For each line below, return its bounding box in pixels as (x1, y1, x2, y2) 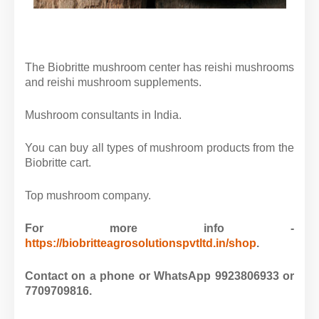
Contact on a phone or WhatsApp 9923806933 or (25, 270, 294, 282)
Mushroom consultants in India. (25, 109, 182, 121)
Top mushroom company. (25, 189, 151, 202)
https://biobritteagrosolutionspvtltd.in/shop (25, 237, 256, 249)
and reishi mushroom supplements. (25, 76, 202, 88)
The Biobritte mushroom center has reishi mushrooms (25, 61, 294, 73)
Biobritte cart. (25, 157, 91, 169)
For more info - (25, 222, 294, 234)
